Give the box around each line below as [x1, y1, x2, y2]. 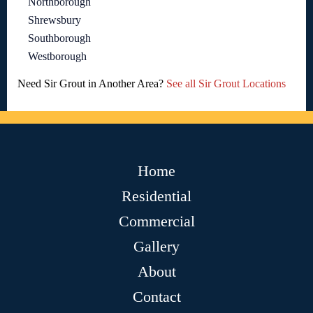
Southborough [28, 32, 91, 44]
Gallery [133, 238, 180, 255]
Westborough [28, 50, 87, 62]
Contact [132, 288, 181, 305]
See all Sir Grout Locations [166, 78, 286, 89]
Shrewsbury [28, 14, 81, 26]
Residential [122, 187, 191, 205]
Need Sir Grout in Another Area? [17, 78, 166, 89]
